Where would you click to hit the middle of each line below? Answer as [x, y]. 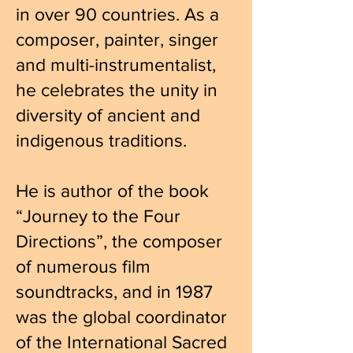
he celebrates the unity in [117, 90]
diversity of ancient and [108, 115]
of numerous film [83, 266]
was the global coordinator [121, 317]
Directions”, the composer [119, 241]
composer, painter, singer [117, 39]
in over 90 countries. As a [117, 14]
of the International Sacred [121, 342]
